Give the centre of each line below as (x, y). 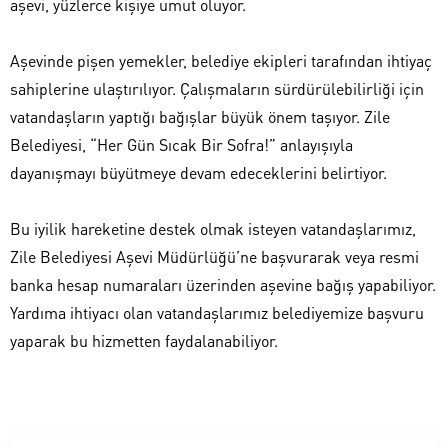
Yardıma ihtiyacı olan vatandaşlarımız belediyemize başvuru (217, 312)
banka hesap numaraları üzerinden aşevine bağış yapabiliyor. (223, 284)
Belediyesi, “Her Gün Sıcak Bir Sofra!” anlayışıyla (181, 144)
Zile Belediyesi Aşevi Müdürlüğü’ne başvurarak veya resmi (214, 256)
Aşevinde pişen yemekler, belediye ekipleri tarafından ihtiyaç (221, 60)
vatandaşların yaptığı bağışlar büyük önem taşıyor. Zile (200, 116)
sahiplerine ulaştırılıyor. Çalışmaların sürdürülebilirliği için (217, 88)
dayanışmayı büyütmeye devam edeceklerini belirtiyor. (198, 172)
